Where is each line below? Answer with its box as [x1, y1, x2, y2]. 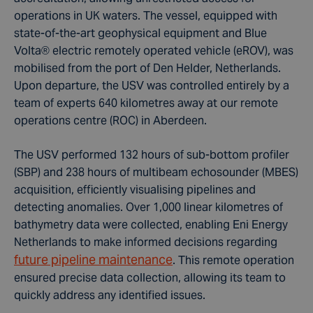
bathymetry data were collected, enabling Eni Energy [14, 217, 288, 232]
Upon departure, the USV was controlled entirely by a [14, 78, 289, 93]
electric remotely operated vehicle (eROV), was [50, 43, 293, 58]
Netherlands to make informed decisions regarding [14, 235, 277, 249]
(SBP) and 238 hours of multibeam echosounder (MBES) [14, 165, 298, 180]
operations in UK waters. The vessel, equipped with [14, 8, 277, 23]
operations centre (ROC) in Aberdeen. [14, 113, 207, 128]
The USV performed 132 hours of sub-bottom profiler [14, 147, 289, 162]
